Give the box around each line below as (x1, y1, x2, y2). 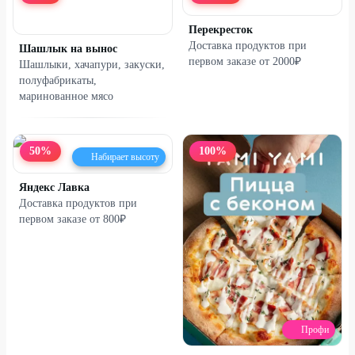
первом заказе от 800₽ (19, 212, 126, 225)
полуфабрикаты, (19, 74, 97, 86)
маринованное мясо (19, 90, 113, 102)
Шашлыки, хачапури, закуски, (19, 58, 165, 71)
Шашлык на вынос (19, 42, 117, 55)
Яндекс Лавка (19, 181, 90, 193)
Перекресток (189, 23, 253, 36)
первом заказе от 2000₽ (189, 55, 301, 67)
